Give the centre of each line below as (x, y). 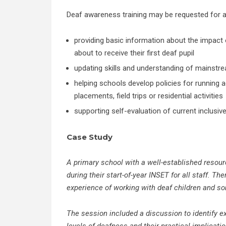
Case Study (90, 137)
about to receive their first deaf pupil (134, 53)
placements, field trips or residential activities (149, 96)
